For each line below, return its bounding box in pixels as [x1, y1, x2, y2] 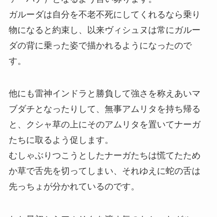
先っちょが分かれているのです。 [8, 182, 139, 192]
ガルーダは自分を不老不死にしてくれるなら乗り [8, 9, 201, 19]
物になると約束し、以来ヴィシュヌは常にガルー [8, 25, 201, 35]
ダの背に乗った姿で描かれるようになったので [8, 40, 192, 50]
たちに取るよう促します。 [8, 135, 113, 145]
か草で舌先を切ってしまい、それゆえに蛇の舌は [8, 166, 201, 176]
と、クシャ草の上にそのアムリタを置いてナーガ [8, 120, 201, 130]
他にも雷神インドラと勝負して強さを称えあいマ [8, 89, 201, 99]
